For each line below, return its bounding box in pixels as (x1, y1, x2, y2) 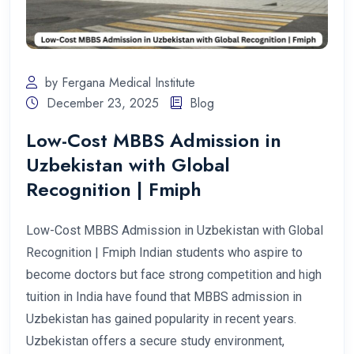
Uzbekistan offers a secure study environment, (26, 333, 284, 348)
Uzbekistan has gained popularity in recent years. (26, 311, 296, 326)
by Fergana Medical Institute (45, 73, 195, 92)
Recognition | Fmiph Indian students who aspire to (26, 244, 303, 260)
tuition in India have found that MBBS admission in (26, 288, 302, 304)
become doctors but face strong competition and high (26, 266, 322, 282)
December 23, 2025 (47, 93, 159, 112)
